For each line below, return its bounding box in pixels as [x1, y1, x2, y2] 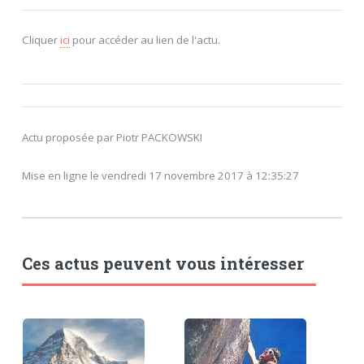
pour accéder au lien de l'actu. [69, 32, 220, 48]
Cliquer [21, 32, 60, 48]
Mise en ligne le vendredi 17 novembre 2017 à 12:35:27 [21, 168, 299, 184]
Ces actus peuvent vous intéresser [21, 253, 304, 275]
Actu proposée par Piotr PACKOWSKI [21, 129, 202, 145]
